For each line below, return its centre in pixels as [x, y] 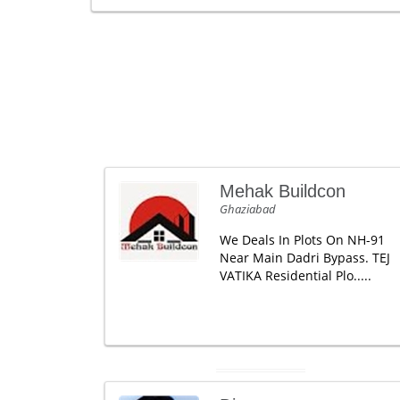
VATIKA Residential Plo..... [295, 275]
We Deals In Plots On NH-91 [302, 240]
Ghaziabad [247, 209]
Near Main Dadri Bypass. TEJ [304, 258]
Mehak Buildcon [282, 191]
